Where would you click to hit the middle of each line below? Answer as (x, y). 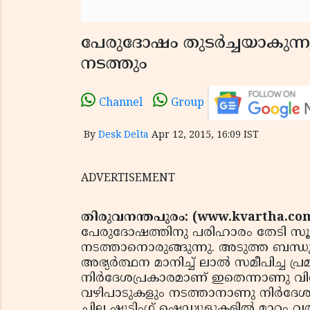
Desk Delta (124, 135)
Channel (121, 103)
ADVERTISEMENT (128, 178)
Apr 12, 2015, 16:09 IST (205, 135)
